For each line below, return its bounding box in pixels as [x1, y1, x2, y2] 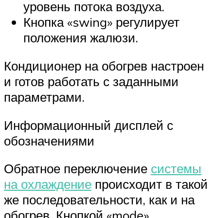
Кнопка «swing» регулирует [23, 14, 180, 30]
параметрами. [4, 89, 85, 105]
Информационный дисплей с [4, 117, 173, 133]
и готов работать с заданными [4, 73, 179, 90]
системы [151, 161, 201, 177]
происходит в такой [91, 176, 208, 192]
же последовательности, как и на [4, 192, 195, 208]
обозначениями [4, 132, 94, 148]
